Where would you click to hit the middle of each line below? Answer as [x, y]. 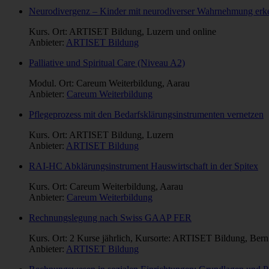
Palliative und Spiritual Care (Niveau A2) [107, 63]
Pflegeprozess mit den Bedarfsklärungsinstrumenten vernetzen [146, 115]
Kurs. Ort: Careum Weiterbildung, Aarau [106, 187]
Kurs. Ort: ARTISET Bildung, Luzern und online [122, 32]
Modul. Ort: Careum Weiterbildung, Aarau [109, 83]
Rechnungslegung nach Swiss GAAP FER [110, 218]
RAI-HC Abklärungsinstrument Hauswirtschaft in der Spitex [144, 166]
